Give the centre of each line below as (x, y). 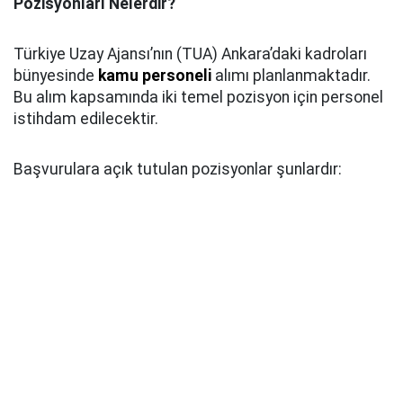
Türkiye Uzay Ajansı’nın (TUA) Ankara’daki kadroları (190, 54)
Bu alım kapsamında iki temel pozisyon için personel (198, 97)
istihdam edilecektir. (86, 119)
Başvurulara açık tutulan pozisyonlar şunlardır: (178, 169)
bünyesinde (56, 76)
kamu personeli (155, 76)
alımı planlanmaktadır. (291, 76)
